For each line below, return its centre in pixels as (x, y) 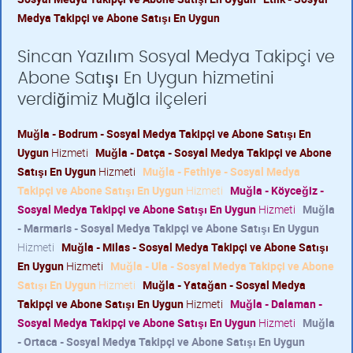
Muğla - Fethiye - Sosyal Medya (221, 171)
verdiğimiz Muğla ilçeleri (112, 100)
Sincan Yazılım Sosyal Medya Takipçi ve (176, 57)
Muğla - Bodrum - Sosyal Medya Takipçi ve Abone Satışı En (164, 134)
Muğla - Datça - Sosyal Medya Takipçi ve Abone (214, 152)
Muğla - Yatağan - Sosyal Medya (224, 285)
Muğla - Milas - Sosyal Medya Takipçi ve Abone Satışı (195, 247)
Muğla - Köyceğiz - (277, 190)
